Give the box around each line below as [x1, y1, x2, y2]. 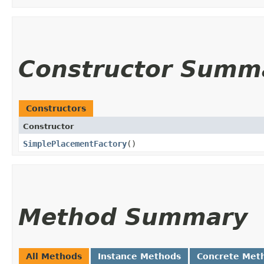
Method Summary [18, 204, 247, 230]
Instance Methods [98, 252, 181, 261]
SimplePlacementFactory [23, 139, 127, 148]
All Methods [26, 252, 82, 261]
